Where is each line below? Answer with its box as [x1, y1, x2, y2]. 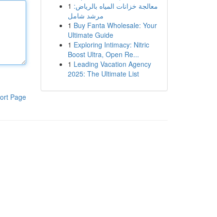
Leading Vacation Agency [73, 59, 151, 69]
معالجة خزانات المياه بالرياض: [73, 1, 158, 11]
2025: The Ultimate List [67, 69, 139, 78]
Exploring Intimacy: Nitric [73, 40, 149, 49]
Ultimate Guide [67, 30, 113, 40]
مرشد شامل [67, 11, 104, 20]
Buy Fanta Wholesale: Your [73, 20, 157, 30]
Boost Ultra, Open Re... [67, 49, 139, 59]
